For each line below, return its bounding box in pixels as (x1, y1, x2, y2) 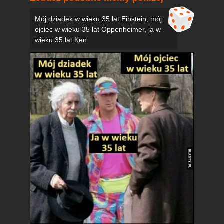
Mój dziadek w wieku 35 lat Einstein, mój (35, 14, 162, 23)
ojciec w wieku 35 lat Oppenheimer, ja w (35, 25, 161, 33)
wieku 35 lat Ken (35, 35, 87, 44)
